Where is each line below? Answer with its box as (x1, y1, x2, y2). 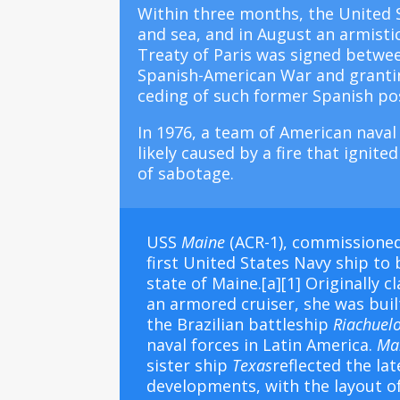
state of (146, 271, 212, 294)
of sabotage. (137, 162, 235, 185)
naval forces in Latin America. (146, 333, 378, 355)
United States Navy (183, 251, 332, 273)
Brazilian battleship (177, 312, 334, 335)
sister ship (146, 354, 233, 376)
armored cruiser (170, 292, 296, 314)
